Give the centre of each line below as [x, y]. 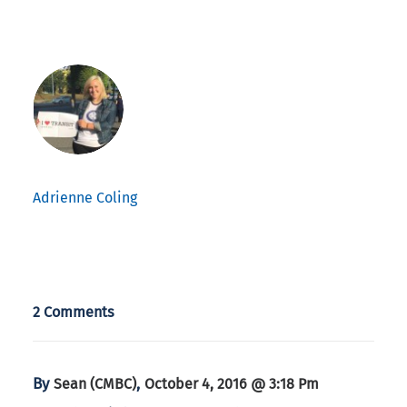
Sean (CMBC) [95, 384]
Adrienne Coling [85, 198]
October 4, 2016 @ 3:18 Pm [232, 384]
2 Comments [74, 313]
